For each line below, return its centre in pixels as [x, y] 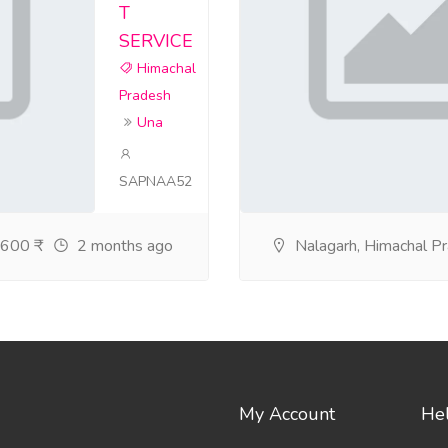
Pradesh [145, 95]
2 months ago [123, 246]
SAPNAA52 [155, 181]
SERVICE [156, 41]
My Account [286, 414]
